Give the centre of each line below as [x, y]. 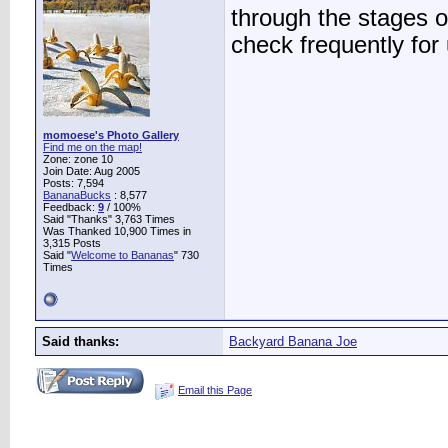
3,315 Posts [72, 243]
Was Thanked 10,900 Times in [117, 231]
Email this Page [215, 390]
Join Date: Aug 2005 [91, 171]
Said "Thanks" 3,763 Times [109, 219]
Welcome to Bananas [122, 255]
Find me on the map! [92, 147]
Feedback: [70, 207]
